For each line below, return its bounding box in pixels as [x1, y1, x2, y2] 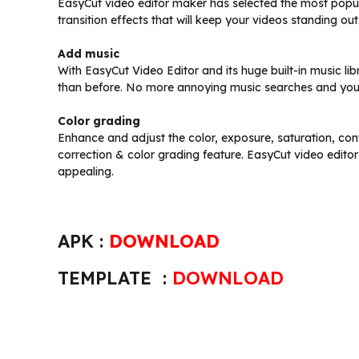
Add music [58, 46, 119, 62]
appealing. [58, 164, 114, 179]
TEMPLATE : [58, 267, 172, 290]
